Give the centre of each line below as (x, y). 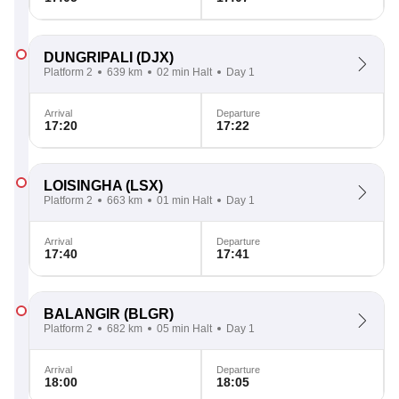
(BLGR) (147, 314)
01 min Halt (184, 200)
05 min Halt (184, 329)
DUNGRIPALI (88, 57)
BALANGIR (82, 314)
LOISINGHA (83, 186)
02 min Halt (184, 72)
